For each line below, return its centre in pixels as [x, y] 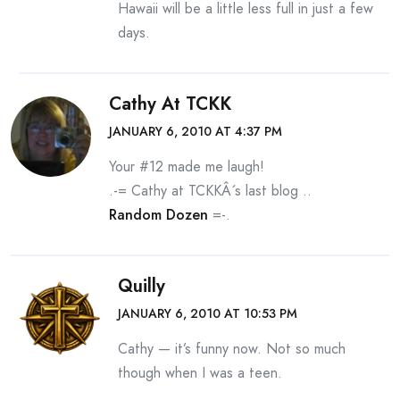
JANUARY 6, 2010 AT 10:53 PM [208, 313]
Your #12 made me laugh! [187, 167]
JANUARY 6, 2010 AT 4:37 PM [196, 131]
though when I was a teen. [200, 373]
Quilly [142, 286]
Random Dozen [158, 215]
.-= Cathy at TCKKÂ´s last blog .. [210, 191]
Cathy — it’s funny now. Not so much [232, 349]
